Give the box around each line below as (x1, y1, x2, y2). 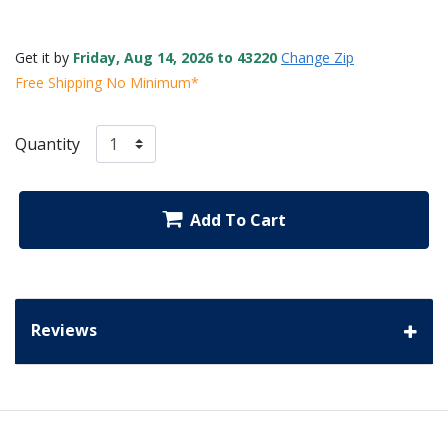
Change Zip (281, 47, 354, 67)
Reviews (31, 319, 97, 342)
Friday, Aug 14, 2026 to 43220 (73, 47, 277, 67)
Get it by (15, 47, 73, 67)
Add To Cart (190, 209, 286, 232)
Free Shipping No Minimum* (15, 72, 199, 92)
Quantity (15, 132, 80, 155)
